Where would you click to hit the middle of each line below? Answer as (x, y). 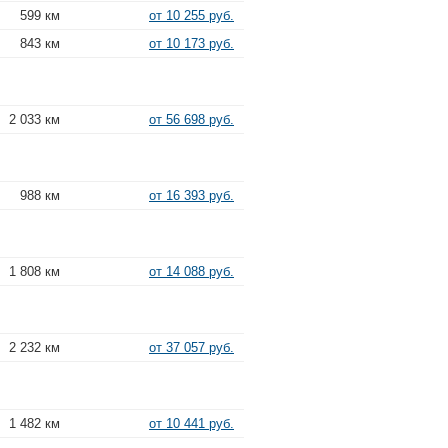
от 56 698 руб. (191, 119)
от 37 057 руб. (191, 347)
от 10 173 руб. (191, 43)
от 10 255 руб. (191, 15)
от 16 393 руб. (191, 195)
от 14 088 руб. (191, 271)
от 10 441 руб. (191, 423)
